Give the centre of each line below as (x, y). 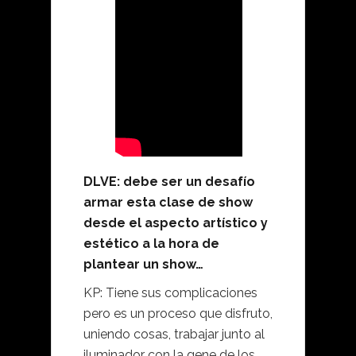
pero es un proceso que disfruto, (178, 314)
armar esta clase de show (168, 203)
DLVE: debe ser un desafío (169, 182)
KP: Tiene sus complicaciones (170, 293)
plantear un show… (143, 265)
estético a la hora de (151, 244)
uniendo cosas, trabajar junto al (174, 335)
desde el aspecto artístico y (176, 223)
